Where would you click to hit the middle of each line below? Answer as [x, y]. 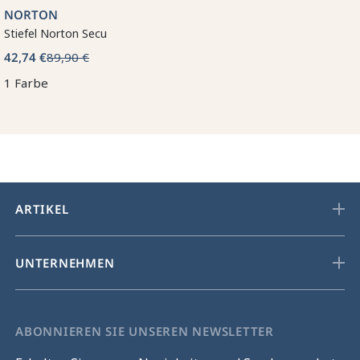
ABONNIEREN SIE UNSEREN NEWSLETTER [145, 331]
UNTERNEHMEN [65, 262]
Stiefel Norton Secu [55, 33]
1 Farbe [26, 82]
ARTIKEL [42, 209]
